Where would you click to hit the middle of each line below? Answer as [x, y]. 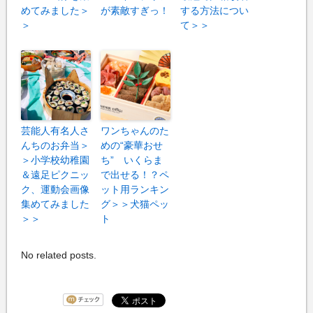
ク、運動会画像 [55, 190]
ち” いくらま [132, 160]
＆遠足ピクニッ [55, 175]
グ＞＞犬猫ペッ [135, 204]
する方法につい [214, 11]
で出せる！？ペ [135, 175]
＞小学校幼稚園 [55, 160]
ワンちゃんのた [135, 131]
